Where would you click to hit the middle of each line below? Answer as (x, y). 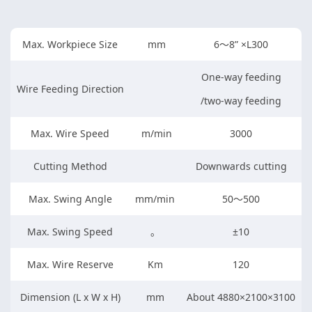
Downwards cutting (241, 166)
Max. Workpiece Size (70, 44)
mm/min (155, 198)
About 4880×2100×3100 (241, 297)
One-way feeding (241, 77)
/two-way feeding (241, 101)
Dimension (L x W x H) (70, 297)
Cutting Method (70, 166)
